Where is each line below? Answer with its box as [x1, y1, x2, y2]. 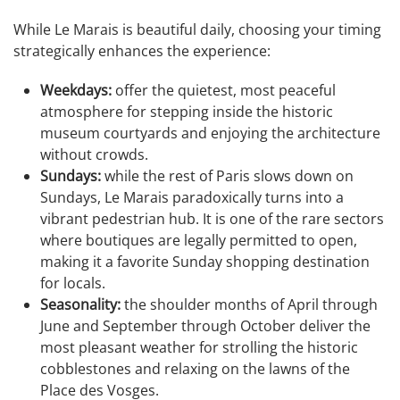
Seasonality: [40, 295, 121, 315]
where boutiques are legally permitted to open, [40, 230, 357, 251]
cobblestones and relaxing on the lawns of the [40, 359, 350, 379]
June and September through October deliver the [40, 316, 371, 337]
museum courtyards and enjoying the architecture [40, 123, 380, 144]
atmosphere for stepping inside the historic [40, 102, 333, 122]
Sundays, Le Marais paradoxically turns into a [40, 187, 344, 208]
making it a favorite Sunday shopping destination [40, 252, 370, 272]
